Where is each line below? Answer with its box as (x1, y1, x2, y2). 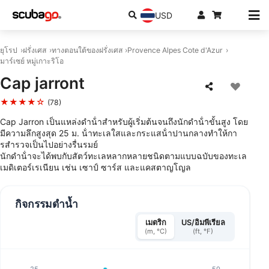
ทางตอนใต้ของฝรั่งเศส (51, 46, 122, 55)
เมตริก (145, 218, 166, 228)
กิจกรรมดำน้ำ (15, 197, 78, 210)
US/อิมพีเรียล (181, 218, 225, 228)
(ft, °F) (193, 227, 214, 236)
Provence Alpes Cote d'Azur (127, 46, 223, 55)
